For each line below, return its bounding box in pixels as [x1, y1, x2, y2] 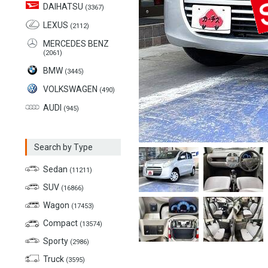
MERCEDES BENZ [43, 39, 109, 48]
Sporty [43, 236, 70, 246]
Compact [43, 218, 80, 228]
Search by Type [34, 142, 93, 152]
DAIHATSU [43, 2, 85, 11]
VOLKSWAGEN [43, 84, 99, 94]
